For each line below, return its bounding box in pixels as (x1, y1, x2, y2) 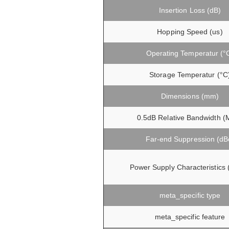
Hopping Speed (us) (157, 27, 223, 36)
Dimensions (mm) (161, 91, 219, 100)
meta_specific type (159, 191, 221, 199)
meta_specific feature (154, 212, 225, 221)
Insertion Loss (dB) (158, 6, 221, 14)
